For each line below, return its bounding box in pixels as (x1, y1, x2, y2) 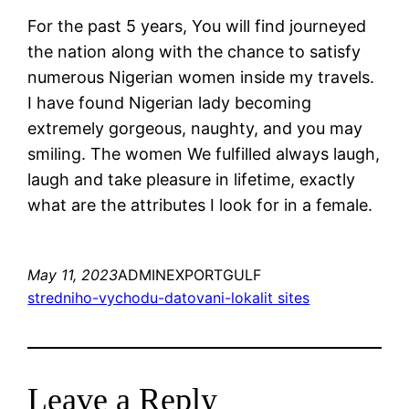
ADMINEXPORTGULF (118, 265, 262, 284)
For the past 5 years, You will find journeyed (27, 16, 367, 36)
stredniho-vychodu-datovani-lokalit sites (27, 288, 310, 307)
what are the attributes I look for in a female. (27, 194, 373, 215)
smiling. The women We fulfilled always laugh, (27, 143, 381, 163)
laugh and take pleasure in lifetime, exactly (27, 169, 356, 189)
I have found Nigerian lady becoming (27, 92, 312, 112)
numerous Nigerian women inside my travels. (27, 67, 375, 87)
